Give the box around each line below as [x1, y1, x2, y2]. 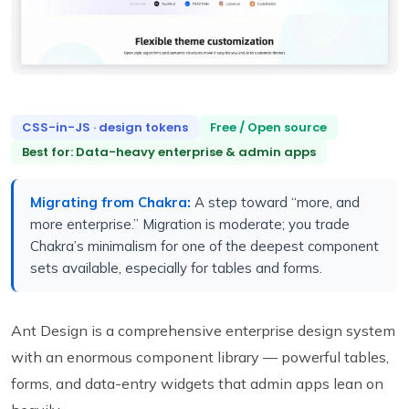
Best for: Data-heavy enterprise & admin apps [22, 142, 316, 161]
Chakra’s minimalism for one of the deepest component [30, 236, 379, 255]
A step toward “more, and [191, 193, 360, 211]
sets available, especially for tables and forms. [30, 258, 322, 277]
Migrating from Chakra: [30, 193, 191, 211]
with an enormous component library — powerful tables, [11, 347, 389, 366]
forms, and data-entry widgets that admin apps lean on [11, 373, 383, 393]
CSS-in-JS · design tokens [22, 118, 188, 136]
